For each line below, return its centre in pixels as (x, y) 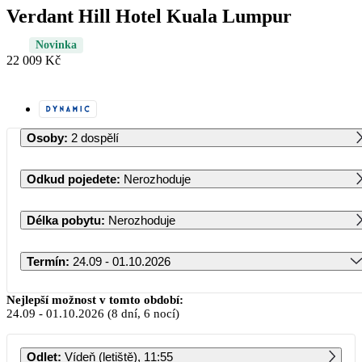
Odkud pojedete (72, 179)
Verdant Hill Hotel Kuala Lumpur (149, 16)
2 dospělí (95, 137)
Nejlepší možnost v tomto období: (95, 299)
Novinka (56, 44)
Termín (46, 261)
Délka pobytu (64, 220)
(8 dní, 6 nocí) (142, 313)
